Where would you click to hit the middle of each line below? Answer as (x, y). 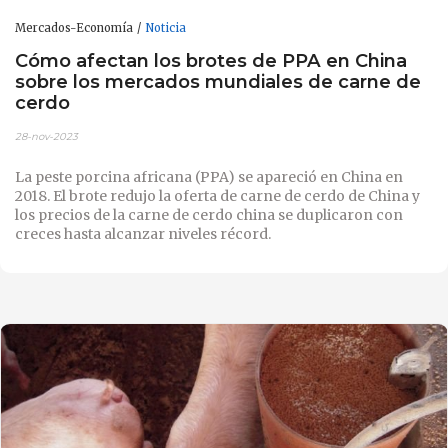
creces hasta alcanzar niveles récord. (143, 233)
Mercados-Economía (74, 27)
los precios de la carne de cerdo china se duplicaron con (209, 214)
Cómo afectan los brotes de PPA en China (211, 61)
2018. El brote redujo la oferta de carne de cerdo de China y (217, 195)
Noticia (165, 27)
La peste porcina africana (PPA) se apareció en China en (209, 176)
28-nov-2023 (46, 136)
